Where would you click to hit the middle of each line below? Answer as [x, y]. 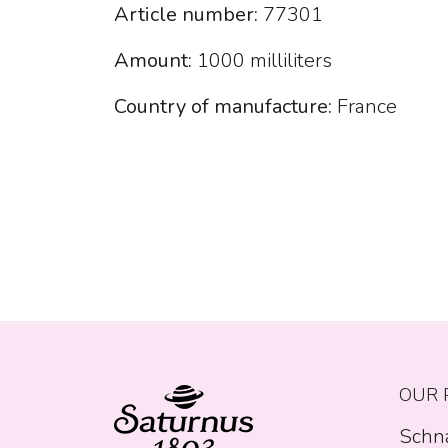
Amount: [155, 61]
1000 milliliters [264, 61]
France [364, 107]
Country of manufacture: [223, 107]
